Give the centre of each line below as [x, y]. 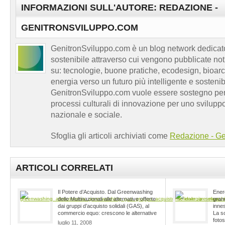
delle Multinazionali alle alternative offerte [107, 199]
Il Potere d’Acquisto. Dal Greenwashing [105, 192]
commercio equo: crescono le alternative [107, 213]
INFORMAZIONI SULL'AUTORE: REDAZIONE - [120, 7]
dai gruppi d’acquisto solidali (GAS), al [103, 206]
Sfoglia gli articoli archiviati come [110, 136]
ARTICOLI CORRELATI [64, 167]
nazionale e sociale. [86, 115]
